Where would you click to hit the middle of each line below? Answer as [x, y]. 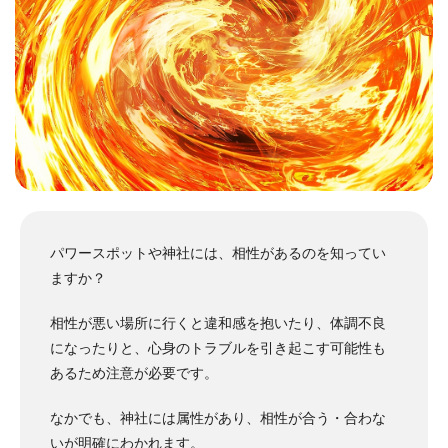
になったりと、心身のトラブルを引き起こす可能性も [218, 348]
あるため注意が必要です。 [134, 373]
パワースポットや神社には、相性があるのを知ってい [218, 253]
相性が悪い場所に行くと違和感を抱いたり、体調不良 [218, 323]
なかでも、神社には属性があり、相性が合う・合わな [218, 418]
